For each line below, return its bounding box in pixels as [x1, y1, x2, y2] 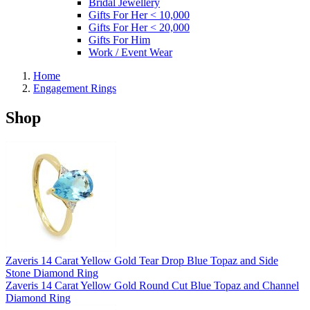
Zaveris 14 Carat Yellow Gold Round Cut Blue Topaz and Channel [6, 279, 299, 291]
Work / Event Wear [89, 46, 172, 58]
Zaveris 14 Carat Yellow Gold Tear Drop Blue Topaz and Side [6, 254, 278, 266]
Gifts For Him [89, 33, 150, 46]
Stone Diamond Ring [6, 266, 98, 279]
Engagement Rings [33, 82, 116, 94]
